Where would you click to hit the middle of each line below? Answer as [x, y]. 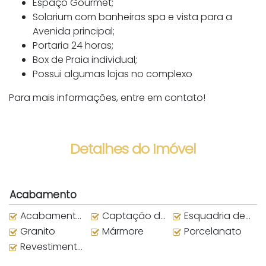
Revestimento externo [49, 247]
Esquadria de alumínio [214, 216]
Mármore [123, 232]
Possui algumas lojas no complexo [113, 74]
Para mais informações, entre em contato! [107, 98]
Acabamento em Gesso [48, 216]
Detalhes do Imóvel [133, 149]
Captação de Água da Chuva [131, 216]
